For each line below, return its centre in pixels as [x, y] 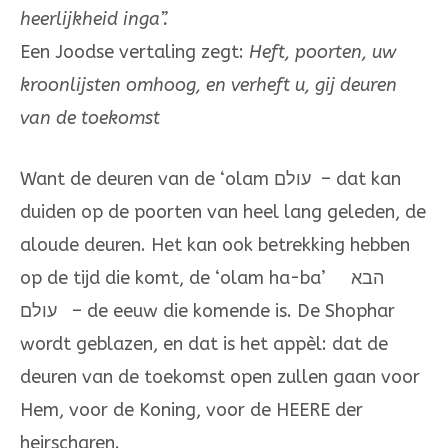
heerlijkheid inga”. [94, 19]
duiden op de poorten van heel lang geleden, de [223, 212]
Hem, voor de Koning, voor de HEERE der [191, 410]
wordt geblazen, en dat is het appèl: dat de [204, 344]
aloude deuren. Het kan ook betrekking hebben [215, 245]
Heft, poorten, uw [322, 52]
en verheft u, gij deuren [301, 85]
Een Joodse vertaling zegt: [134, 52]
